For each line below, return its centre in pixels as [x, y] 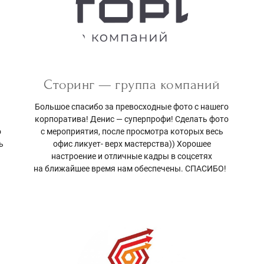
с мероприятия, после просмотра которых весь [132, 131]
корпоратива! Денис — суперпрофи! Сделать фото [132, 119]
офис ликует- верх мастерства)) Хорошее [132, 143]
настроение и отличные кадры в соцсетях [132, 156]
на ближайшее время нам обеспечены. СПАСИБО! [132, 168]
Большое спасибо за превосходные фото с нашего [132, 106]
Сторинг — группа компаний [132, 84]
